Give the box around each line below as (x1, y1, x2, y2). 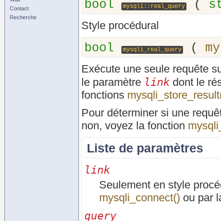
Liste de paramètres (87, 142, 203, 155)
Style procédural (81, 19, 159, 32)
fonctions (81, 89, 127, 101)
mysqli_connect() (99, 191, 180, 204)
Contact (10, 5, 29, 11)
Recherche (10, 14, 37, 20)
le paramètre (81, 76, 144, 88)
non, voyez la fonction (81, 119, 188, 132)
